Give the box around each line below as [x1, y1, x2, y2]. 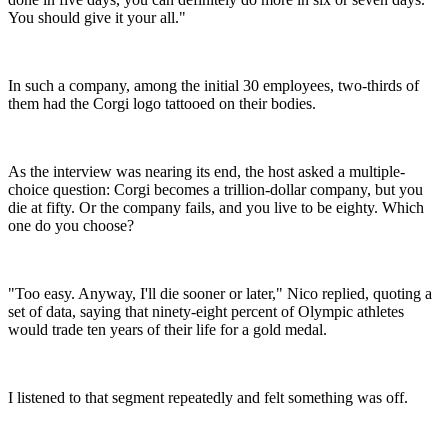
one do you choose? [8, 216, 134, 234]
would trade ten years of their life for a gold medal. [8, 320, 327, 338]
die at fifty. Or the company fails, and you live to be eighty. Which [8, 198, 424, 216]
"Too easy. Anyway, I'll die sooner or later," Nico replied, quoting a [8, 284, 432, 302]
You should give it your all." [8, 8, 186, 26]
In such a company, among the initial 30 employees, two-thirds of [8, 76, 419, 94]
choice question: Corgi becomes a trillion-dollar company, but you [8, 180, 423, 198]
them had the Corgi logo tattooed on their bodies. [8, 94, 316, 112]
